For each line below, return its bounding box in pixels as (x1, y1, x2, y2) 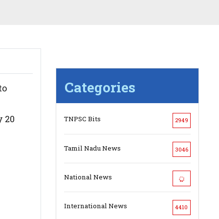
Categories (64, 78, 135, 97)
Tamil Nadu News (64, 143, 121, 153)
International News (64, 201, 127, 211)
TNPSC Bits (64, 114, 101, 124)
